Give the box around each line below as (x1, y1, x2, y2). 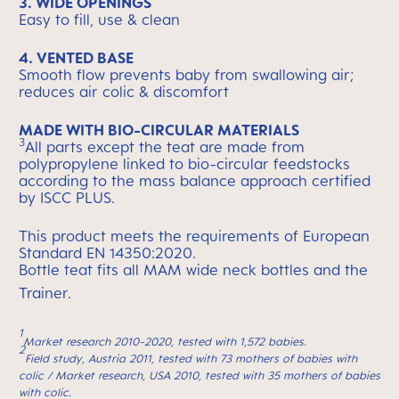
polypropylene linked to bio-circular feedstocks (19, 155, 350, 173)
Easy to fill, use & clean (19, 11, 180, 28)
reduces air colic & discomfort (19, 83, 229, 101)
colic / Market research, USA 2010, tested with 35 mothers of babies (19, 369, 380, 383)
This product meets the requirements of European (19, 227, 370, 245)
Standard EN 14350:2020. (19, 244, 196, 262)
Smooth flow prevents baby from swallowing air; (19, 66, 354, 84)
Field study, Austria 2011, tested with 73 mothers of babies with (25, 352, 357, 366)
